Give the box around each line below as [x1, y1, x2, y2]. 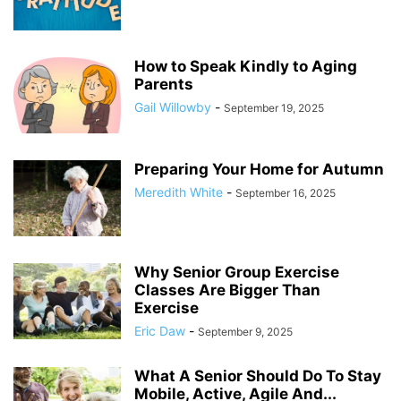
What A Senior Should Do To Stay [134, 367, 381, 385]
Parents [134, 75, 193, 93]
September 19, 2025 [224, 101, 324, 115]
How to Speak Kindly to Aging [134, 57, 357, 75]
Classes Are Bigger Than [134, 281, 320, 299]
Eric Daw [134, 323, 185, 338]
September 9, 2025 [198, 325, 293, 338]
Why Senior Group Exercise [134, 263, 339, 281]
